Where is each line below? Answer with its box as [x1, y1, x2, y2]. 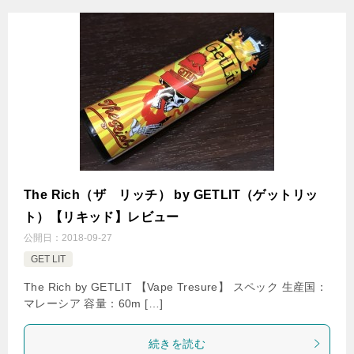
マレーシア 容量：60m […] [24, 296, 164, 310]
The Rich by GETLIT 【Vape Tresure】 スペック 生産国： [24, 280, 328, 293]
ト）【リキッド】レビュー [24, 209, 179, 224]
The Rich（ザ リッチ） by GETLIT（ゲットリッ [24, 187, 318, 201]
